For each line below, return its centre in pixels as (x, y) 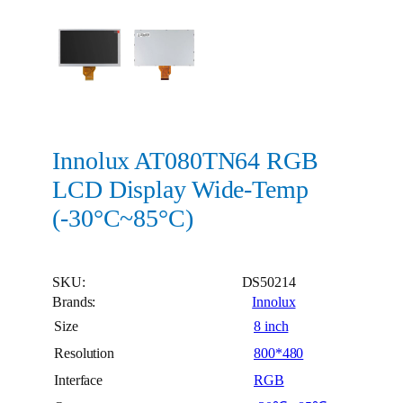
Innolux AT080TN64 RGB (185, 161)
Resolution (84, 353)
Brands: (76, 302)
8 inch (271, 326)
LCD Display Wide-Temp (180, 190)
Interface (79, 380)
